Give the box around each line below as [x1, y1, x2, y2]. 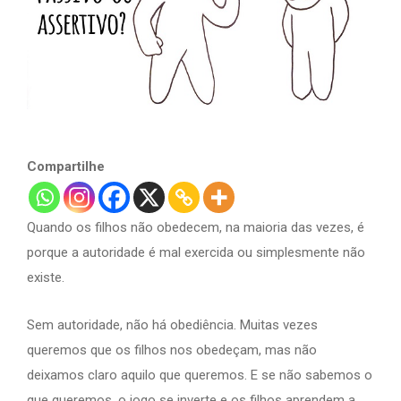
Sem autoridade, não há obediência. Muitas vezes [27, 316, 318, 333]
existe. [27, 269, 64, 286]
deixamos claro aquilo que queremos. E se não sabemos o [27, 366, 372, 383]
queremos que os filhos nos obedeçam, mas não [27, 341, 317, 358]
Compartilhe [27, 158, 105, 175]
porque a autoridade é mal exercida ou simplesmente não [27, 243, 365, 260]
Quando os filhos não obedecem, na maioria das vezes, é [27, 218, 364, 235]
